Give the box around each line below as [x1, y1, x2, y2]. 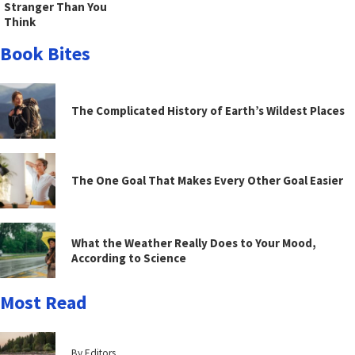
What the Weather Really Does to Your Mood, [71, 235, 316, 250]
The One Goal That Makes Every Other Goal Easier [71, 173, 343, 189]
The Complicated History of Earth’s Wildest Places [71, 103, 345, 119]
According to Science [71, 250, 186, 265]
